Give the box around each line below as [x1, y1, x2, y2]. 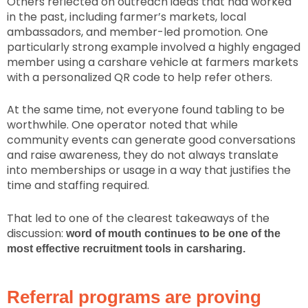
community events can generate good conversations [7, 132, 296, 148]
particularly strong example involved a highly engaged [7, 38, 300, 55]
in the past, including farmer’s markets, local [7, 8, 246, 25]
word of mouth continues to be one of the [66, 227, 280, 239]
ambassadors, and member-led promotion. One [7, 23, 268, 40]
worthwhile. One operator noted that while [7, 117, 238, 133]
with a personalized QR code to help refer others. [7, 69, 272, 85]
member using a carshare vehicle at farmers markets [7, 54, 298, 70]
